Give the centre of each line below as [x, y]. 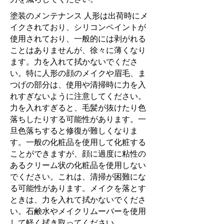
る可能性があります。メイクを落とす [78, 188]
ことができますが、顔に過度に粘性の [78, 153]
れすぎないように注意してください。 [78, 96]
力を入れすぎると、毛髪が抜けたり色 [78, 107]
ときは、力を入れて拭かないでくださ [78, 199]
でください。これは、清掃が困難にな [78, 176]
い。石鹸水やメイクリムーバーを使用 [78, 211]
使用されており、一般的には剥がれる [78, 38]
